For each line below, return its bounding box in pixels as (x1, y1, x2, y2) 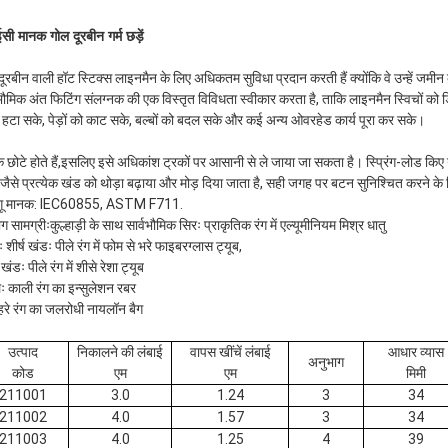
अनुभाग (308, 354, 344, 370)
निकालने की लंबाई (77, 344, 163, 360)
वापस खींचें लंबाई (189, 344, 271, 360)
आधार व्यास (387, 344, 444, 360)
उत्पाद (7, 344, 38, 360)
